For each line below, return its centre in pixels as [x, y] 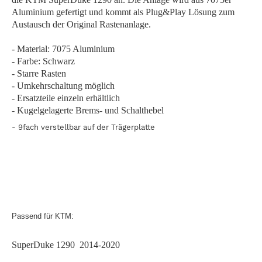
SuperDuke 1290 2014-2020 [66, 244]
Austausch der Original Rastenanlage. [81, 24]
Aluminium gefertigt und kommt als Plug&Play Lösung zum [123, 12]
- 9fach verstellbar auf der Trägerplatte [83, 127]
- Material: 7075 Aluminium [63, 49]
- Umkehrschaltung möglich [63, 85]
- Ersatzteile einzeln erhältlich [66, 98]
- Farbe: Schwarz [43, 61]
